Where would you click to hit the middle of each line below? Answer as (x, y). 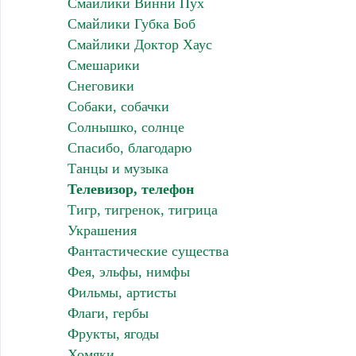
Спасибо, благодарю (129, 148)
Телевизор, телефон (130, 190)
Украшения (102, 231)
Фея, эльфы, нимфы (128, 272)
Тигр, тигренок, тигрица (142, 210)
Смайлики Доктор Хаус (139, 45)
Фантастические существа (148, 252)
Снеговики (101, 86)
